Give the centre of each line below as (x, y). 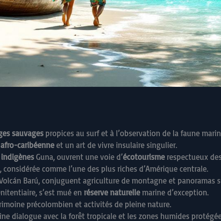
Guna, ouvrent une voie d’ (78, 157)
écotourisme (144, 157)
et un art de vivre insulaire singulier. (116, 145)
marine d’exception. (174, 192)
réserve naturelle (112, 192)
